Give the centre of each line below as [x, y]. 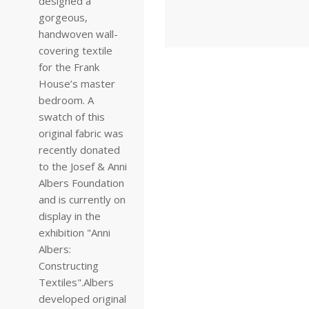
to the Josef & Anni [83, 166]
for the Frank [69, 67]
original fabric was [81, 133]
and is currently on [82, 199]
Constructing [69, 266]
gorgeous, [63, 17]
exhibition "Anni [74, 232]
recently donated [79, 150]
